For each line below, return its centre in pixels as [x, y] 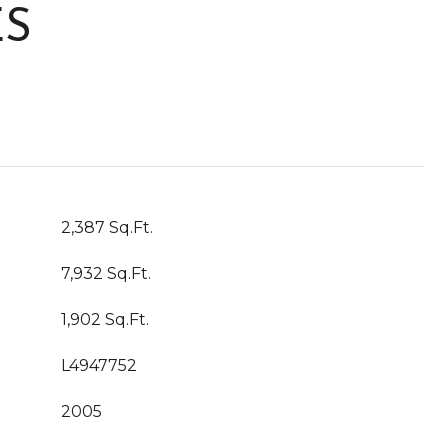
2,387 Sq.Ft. [107, 227]
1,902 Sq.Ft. [105, 319]
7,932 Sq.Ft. [106, 273]
